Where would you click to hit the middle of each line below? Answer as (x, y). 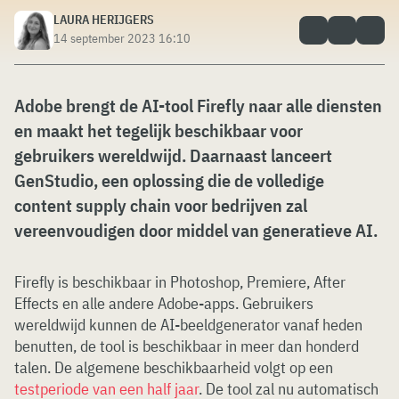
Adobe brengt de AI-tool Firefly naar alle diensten (198, 106)
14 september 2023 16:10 (122, 38)
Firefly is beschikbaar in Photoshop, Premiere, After (180, 282)
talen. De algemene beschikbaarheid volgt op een (174, 367)
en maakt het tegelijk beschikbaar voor (159, 130)
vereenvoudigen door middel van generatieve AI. (196, 230)
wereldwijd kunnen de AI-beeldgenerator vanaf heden (188, 325)
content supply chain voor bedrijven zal (161, 205)
